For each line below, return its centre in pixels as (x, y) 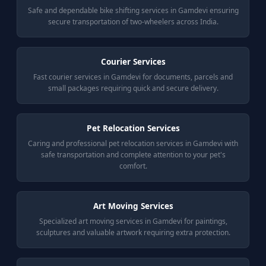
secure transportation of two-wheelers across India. (133, 22)
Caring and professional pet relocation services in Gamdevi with (133, 143)
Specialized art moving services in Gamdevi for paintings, (133, 221)
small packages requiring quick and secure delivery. (133, 88)
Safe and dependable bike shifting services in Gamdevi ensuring (133, 10)
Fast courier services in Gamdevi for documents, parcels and (133, 77)
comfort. (133, 166)
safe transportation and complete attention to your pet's (133, 155)
